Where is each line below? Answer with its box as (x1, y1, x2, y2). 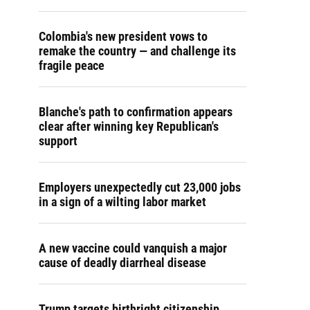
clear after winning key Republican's (39, 119, 219, 134)
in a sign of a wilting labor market (39, 194, 206, 209)
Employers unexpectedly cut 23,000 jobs (39, 180, 241, 194)
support (39, 134, 77, 148)
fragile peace (39, 58, 104, 73)
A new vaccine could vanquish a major (39, 241, 227, 255)
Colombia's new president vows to (39, 29, 208, 44)
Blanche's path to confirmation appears (39, 104, 232, 119)
